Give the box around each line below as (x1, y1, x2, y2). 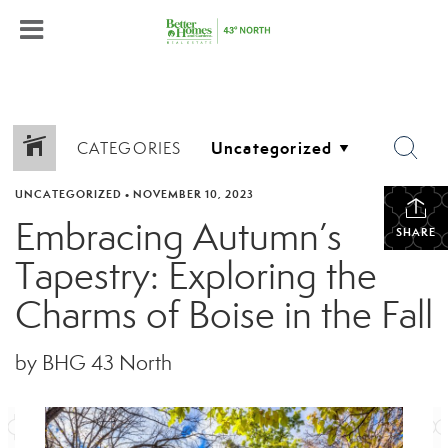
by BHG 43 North (15, 350, 172, 376)
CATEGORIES (76, 138, 182, 158)
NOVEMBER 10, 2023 (133, 187, 254, 201)
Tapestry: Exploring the (15, 252, 377, 300)
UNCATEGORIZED (15, 187, 122, 201)
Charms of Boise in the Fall (15, 291, 433, 339)
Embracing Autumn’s (15, 213, 342, 261)
